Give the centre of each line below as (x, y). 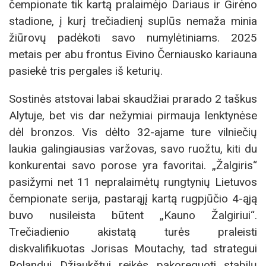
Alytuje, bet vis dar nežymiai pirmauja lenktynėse (133, 115)
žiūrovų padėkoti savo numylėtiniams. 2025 (133, 37)
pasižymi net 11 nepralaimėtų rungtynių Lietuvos (133, 182)
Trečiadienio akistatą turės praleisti (133, 232)
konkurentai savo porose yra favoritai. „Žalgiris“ (133, 165)
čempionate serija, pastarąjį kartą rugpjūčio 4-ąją (133, 198)
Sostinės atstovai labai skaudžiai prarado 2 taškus (133, 99)
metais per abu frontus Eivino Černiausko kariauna (133, 54)
